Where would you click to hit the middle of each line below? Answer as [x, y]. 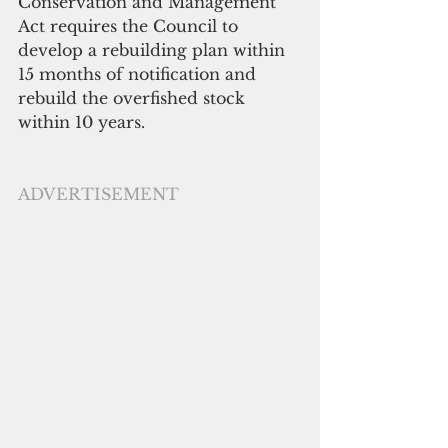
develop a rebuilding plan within [154, 50]
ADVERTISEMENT [98, 194]
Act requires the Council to [130, 26]
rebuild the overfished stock [134, 98]
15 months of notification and [139, 74]
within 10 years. [84, 122]
